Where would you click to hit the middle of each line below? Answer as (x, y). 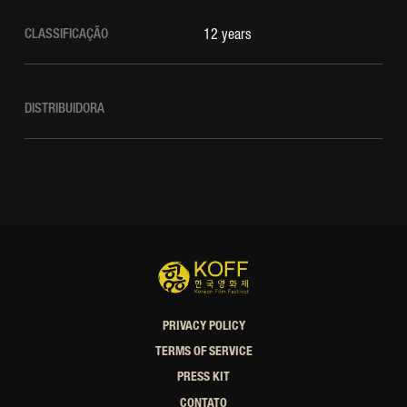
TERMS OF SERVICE (203, 352)
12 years (228, 36)
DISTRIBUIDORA (65, 109)
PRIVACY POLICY (203, 327)
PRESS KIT (203, 378)
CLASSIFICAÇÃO (66, 35)
